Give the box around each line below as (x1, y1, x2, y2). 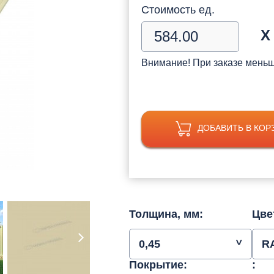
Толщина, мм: (129, 207, 203, 220)
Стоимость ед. (141, 3, 215, 16)
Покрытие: (129, 258, 187, 271)
